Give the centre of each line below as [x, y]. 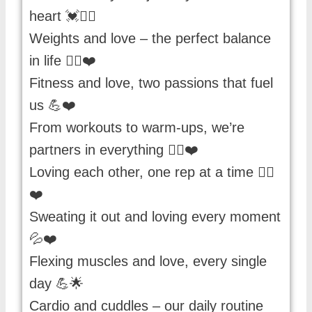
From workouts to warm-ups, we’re [137, 127]
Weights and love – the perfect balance [150, 38]
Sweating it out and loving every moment [155, 216]
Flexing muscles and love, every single [148, 261]
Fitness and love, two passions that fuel [151, 83]
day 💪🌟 [56, 283]
